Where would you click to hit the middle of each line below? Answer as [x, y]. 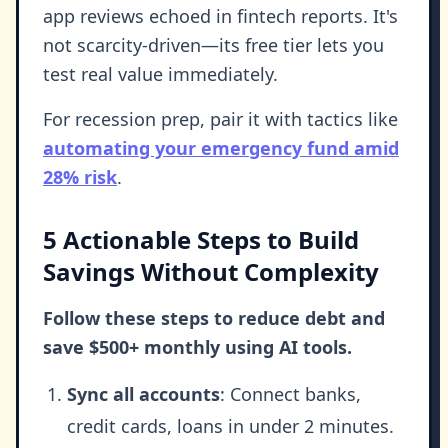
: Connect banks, [290, 394]
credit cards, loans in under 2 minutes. [230, 426]
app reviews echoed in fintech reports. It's [220, 16]
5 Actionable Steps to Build [201, 240]
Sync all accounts [143, 394]
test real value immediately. [160, 74]
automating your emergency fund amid [221, 148]
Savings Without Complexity [211, 272]
